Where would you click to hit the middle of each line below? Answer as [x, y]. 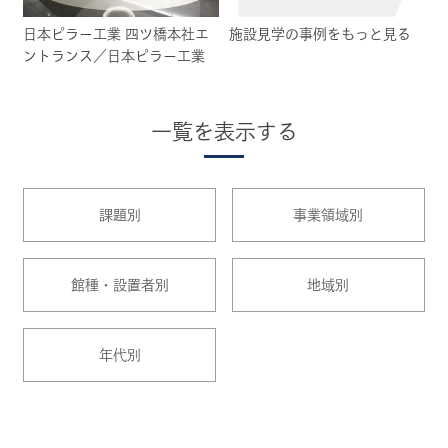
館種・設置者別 [119, 285]
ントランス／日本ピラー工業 [114, 56]
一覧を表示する [224, 132]
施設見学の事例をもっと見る [320, 34]
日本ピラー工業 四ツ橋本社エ [116, 34]
